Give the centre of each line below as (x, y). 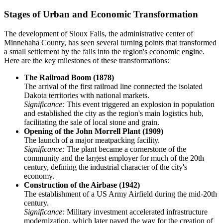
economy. (39, 176)
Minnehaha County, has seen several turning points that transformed (110, 42)
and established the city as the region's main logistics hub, (114, 113)
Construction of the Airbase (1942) (82, 185)
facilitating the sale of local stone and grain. (92, 122)
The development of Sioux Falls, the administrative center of (99, 33)
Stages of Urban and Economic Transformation (101, 14)
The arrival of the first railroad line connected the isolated (113, 86)
